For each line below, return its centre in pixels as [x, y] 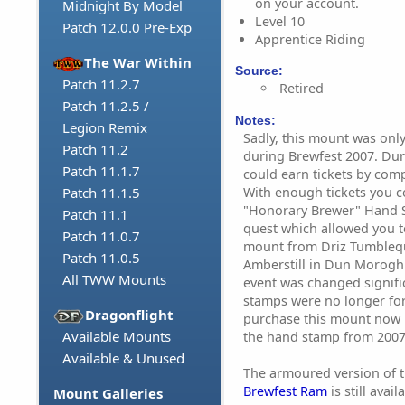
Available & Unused [123, 358]
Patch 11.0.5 [101, 258]
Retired [302, 89]
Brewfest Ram [285, 391]
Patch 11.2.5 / [106, 106]
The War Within [138, 63]
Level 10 [280, 21]
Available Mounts [117, 337]
